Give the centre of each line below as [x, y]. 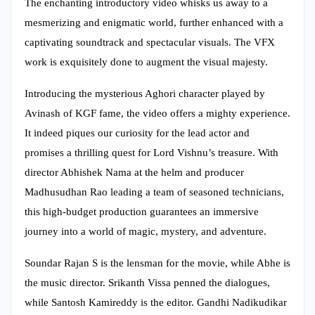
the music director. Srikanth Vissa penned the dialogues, [147, 282]
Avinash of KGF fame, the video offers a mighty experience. [157, 113]
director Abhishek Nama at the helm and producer [134, 172]
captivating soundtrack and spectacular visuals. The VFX [150, 42]
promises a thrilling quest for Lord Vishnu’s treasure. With [152, 152]
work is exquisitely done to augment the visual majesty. [146, 62]
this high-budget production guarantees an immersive [142, 211]
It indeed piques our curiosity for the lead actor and [137, 133]
